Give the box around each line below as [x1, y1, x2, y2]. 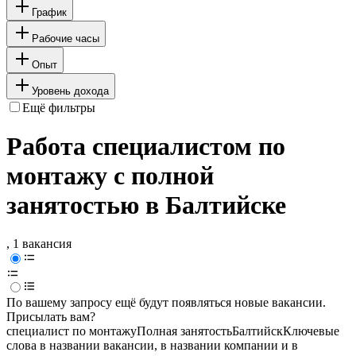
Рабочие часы [32, 32, 99, 44]
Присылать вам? [6, 310, 95, 324]
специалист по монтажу [6, 324, 137, 339]
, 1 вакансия [6, 237, 72, 251]
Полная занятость [137, 324, 232, 339]
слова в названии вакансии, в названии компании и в [6, 339, 298, 353]
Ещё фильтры [22, 100, 95, 114]
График [32, 6, 67, 18]
